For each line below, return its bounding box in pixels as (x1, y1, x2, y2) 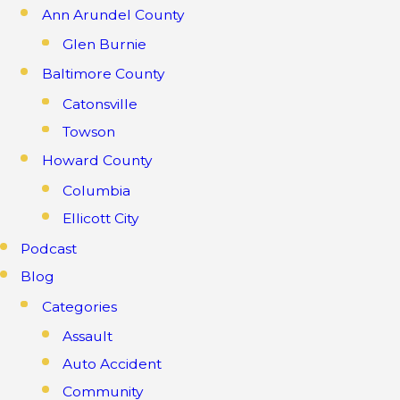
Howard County (41, 152, 152, 170)
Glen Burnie (62, 36, 147, 54)
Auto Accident (62, 355, 162, 373)
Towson (62, 122, 116, 140)
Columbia (62, 181, 131, 199)
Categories (41, 297, 117, 315)
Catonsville (62, 95, 138, 112)
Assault (62, 327, 113, 345)
